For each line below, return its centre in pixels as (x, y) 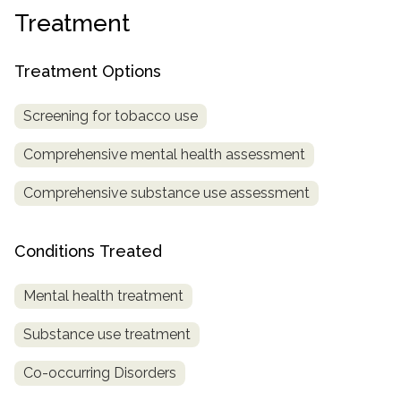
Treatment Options (88, 72)
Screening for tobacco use (111, 115)
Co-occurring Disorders (100, 372)
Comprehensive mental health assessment (164, 154)
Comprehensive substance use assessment (166, 192)
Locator (52, 85)
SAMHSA (57, 35)
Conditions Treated (88, 251)
